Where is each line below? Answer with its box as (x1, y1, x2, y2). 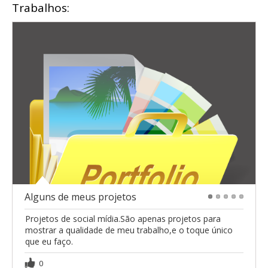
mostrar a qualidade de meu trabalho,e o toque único (25, 224, 233, 236)
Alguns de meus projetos (25, 190, 136, 204)
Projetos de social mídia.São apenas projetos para (25, 213, 221, 225)
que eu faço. (25, 236, 73, 248)
